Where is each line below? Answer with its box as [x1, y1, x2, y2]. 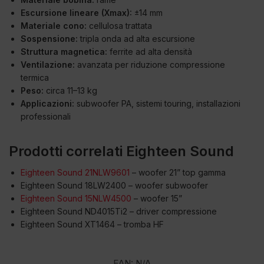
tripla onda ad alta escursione [78, 34, 195, 44]
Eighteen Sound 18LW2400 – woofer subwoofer [21, 180, 208, 191]
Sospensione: [21, 34, 78, 44]
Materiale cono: [21, 21, 87, 31]
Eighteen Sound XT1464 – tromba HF [21, 219, 164, 230]
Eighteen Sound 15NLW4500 [21, 193, 131, 204]
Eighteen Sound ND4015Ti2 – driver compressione [21, 206, 217, 217]
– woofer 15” [131, 193, 182, 204]
